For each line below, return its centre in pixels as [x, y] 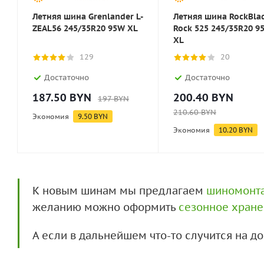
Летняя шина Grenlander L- [88, 16]
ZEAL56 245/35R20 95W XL [85, 28]
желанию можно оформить [105, 207]
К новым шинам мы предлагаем [119, 191]
